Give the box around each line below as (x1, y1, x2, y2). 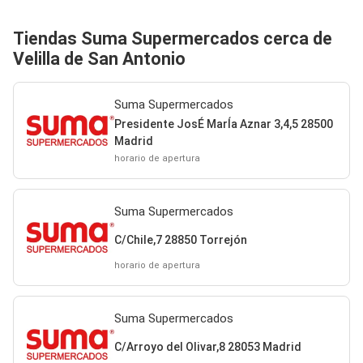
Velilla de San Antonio (13, 49, 186, 69)
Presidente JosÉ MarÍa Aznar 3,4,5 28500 (113, 117, 333, 130)
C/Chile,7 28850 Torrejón (113, 233, 247, 246)
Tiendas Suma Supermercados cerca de (13, 28, 332, 49)
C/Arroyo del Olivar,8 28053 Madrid (113, 340, 301, 353)
